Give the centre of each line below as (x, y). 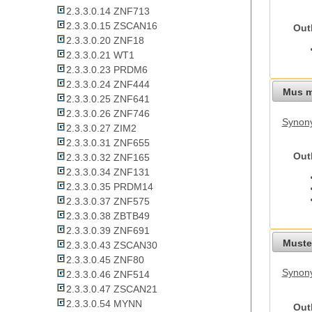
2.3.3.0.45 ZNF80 (105, 260)
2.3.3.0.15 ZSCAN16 (112, 26)
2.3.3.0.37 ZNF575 (108, 202)
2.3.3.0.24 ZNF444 (108, 85)
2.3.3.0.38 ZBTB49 (108, 216)
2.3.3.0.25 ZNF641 (108, 99)
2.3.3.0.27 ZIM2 (101, 128)
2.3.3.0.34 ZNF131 (108, 172)
